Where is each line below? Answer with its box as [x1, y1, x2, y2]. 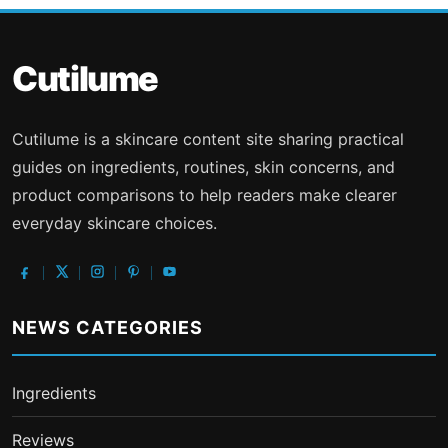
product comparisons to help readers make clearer [12, 184, 397, 205]
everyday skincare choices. [12, 212, 217, 233]
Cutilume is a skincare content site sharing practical [12, 128, 404, 149]
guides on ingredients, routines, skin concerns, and [12, 156, 395, 177]
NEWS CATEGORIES [12, 316, 204, 338]
